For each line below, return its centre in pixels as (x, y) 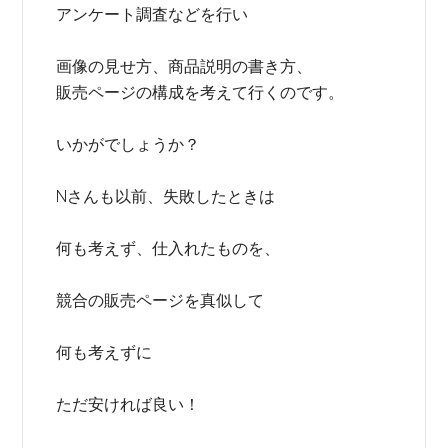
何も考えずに (104, 352)
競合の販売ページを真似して (160, 300)
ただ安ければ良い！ (128, 404)
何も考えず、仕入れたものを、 (168, 248)
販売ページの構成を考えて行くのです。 (200, 92)
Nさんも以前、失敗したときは (166, 196)
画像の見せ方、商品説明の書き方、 (184, 66)
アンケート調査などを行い (152, 14)
